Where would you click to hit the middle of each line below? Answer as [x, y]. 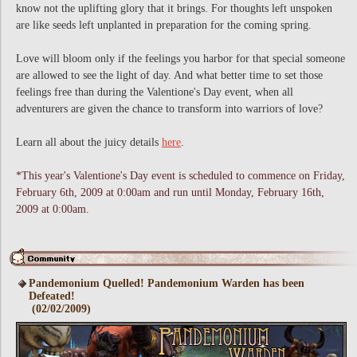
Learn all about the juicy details [89, 142]
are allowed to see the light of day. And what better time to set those [169, 75]
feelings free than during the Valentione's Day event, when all [155, 92]
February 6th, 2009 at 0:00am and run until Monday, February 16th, [170, 192]
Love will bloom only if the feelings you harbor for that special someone [180, 59]
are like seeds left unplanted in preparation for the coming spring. [164, 25]
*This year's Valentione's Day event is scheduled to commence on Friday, [180, 176]
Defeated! [52, 296]
